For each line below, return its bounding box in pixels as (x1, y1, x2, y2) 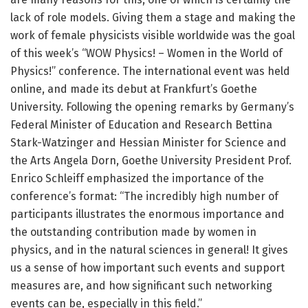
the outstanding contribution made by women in (10, 225, 256, 239)
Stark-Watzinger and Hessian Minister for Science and (10, 136, 287, 150)
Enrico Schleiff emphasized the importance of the (10, 172, 264, 186)
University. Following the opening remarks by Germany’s (10, 100, 294, 114)
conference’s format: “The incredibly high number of (10, 190, 278, 203)
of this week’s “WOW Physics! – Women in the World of (10, 47, 283, 60)
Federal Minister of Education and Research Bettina (10, 118, 272, 132)
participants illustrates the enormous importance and (10, 208, 285, 221)
